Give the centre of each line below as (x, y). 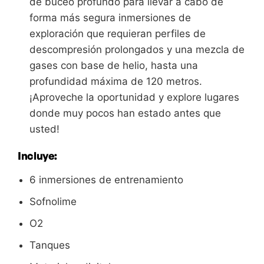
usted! (44, 129)
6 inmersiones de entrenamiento (106, 180)
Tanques (50, 245)
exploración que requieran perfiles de (118, 34)
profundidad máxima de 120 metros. (116, 82)
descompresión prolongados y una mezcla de (137, 50)
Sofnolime (53, 202)
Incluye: (38, 156)
